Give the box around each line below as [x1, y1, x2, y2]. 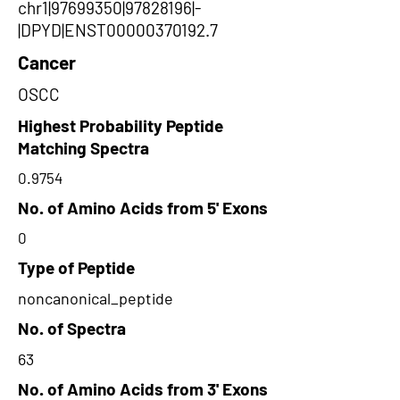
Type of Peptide [18, 257, 135, 278]
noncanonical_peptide [18, 288, 173, 308]
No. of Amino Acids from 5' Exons [18, 197, 268, 218]
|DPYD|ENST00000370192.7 [18, 20, 218, 40]
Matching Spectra [18, 137, 149, 158]
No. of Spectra [18, 318, 126, 338]
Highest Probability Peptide [18, 115, 223, 136]
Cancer [18, 51, 76, 73]
